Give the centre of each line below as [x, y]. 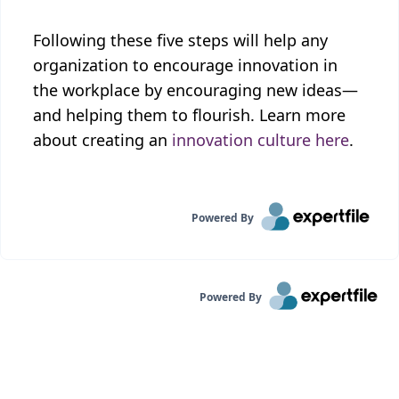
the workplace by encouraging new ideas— [195, 90]
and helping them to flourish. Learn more [189, 115]
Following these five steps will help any [180, 40]
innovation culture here [261, 140]
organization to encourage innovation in [185, 65]
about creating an [102, 140]
